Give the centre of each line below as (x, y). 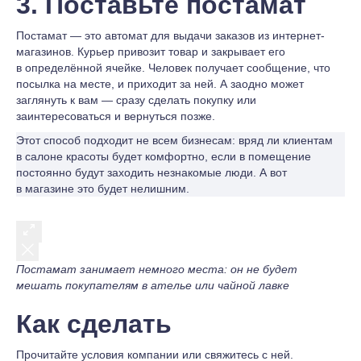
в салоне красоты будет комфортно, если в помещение (164, 156)
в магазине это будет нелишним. (103, 189)
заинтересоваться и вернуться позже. (116, 116)
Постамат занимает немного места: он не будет (157, 269)
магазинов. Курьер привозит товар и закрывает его (151, 52)
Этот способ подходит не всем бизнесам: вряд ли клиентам (174, 140)
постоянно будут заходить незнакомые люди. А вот (151, 172)
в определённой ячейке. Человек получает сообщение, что (173, 68)
